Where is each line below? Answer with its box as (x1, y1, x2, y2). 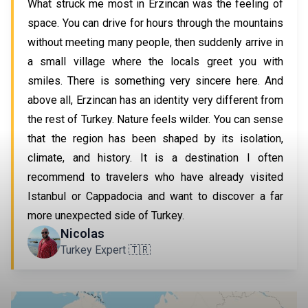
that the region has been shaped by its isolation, (27, 132, 283, 145)
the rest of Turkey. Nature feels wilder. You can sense (27, 113, 283, 126)
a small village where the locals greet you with (27, 55, 283, 68)
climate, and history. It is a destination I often (27, 151, 283, 164)
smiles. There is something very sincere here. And (27, 74, 283, 87)
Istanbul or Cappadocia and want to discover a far (27, 190, 283, 203)
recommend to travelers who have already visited (27, 170, 283, 184)
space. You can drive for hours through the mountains (27, 16, 283, 30)
